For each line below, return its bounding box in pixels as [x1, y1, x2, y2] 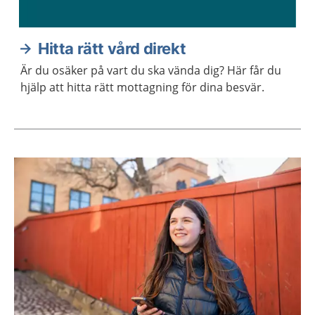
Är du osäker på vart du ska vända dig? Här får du [20, 63, 281, 79]
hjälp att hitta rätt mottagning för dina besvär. [20, 79, 264, 96]
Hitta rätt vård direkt [38, 39, 186, 58]
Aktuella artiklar [14, 172, 133, 191]
